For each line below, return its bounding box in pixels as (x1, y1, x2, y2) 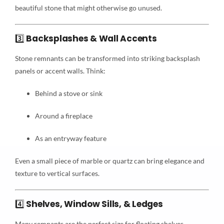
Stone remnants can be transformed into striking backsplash (14, 54, 200, 63)
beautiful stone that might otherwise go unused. (14, 3, 162, 12)
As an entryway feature (34, 134, 106, 143)
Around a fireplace (34, 111, 92, 120)
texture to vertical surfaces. (14, 169, 99, 178)
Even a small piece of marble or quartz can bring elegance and (14, 156, 204, 165)
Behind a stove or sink (34, 89, 102, 98)
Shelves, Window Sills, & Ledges (26, 198, 163, 210)
